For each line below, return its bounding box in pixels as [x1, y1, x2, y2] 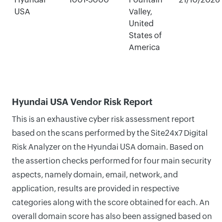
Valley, [128, 7, 152, 16]
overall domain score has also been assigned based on [12, 212, 212, 221]
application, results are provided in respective [12, 184, 179, 193]
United [128, 19, 154, 28]
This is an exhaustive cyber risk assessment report [12, 114, 195, 124]
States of [128, 31, 162, 40]
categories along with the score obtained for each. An [12, 198, 210, 207]
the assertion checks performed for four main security [12, 156, 211, 166]
